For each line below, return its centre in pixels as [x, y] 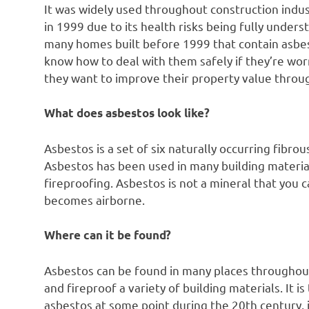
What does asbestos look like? [127, 113]
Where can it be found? [108, 235]
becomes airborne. [94, 199]
